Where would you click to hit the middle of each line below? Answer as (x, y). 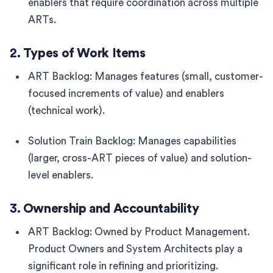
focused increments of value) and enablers (126, 93)
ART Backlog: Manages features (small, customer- (146, 76)
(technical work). (66, 110)
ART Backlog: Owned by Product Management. (139, 232)
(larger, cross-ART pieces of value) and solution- (140, 158)
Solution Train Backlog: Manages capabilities (132, 141)
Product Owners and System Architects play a (135, 249)
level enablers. (61, 175)
